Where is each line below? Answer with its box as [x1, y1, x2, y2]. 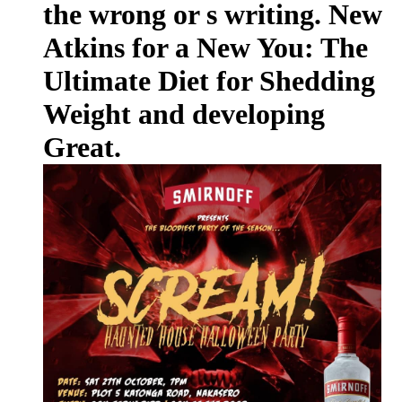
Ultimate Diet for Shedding [43, 64, 375, 97]
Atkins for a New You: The [43, 31, 368, 64]
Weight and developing [43, 97, 325, 130]
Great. [43, 130, 121, 163]
